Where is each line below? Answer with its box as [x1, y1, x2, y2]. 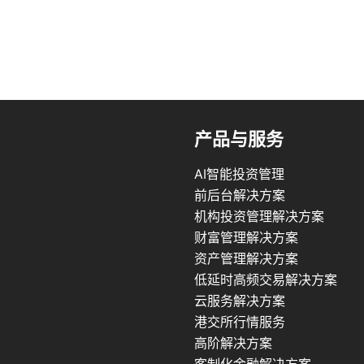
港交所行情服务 [194, 314, 285, 330]
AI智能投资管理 [194, 166, 284, 182]
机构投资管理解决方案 [194, 208, 324, 224]
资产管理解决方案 [194, 250, 298, 266]
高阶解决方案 [194, 335, 272, 351]
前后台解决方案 [194, 187, 285, 203]
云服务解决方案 [194, 292, 285, 309]
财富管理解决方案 [194, 229, 298, 245]
